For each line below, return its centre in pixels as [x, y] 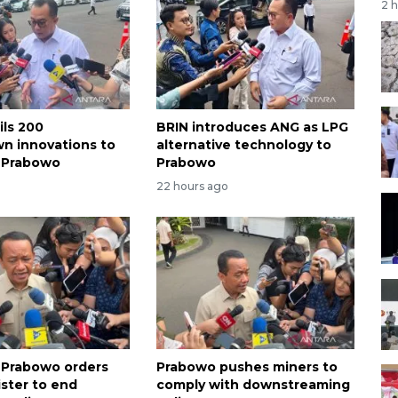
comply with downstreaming [253, 384]
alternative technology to [243, 145]
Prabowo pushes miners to [247, 366]
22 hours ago [192, 186]
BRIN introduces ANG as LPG [252, 127]
